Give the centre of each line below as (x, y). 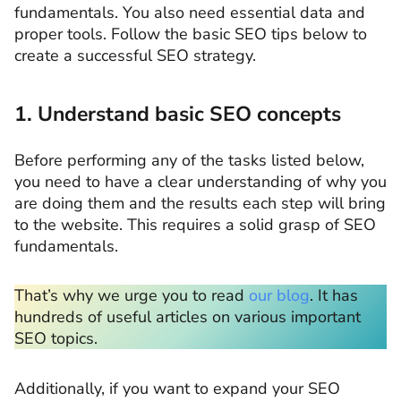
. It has (334, 295)
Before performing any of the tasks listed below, (189, 160)
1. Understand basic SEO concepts (178, 114)
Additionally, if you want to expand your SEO (177, 388)
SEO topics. (56, 338)
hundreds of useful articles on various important (188, 317)
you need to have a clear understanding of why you (200, 181)
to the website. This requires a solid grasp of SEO (195, 224)
